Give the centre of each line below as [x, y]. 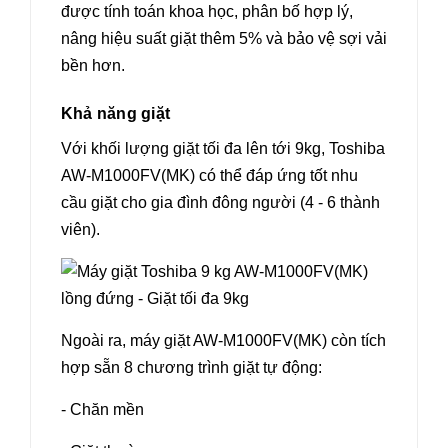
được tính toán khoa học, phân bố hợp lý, [207, 11]
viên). [80, 229]
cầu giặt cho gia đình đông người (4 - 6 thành [220, 202]
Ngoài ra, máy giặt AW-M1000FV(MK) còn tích [223, 340]
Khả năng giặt [116, 113]
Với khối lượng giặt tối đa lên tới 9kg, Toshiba [223, 148]
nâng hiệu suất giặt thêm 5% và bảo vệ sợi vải [224, 38]
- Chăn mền [102, 409]
